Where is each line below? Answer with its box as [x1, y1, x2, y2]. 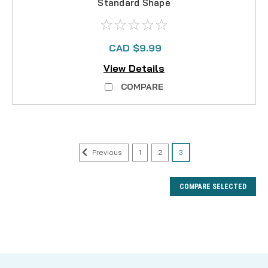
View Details [103, 62, 165, 75]
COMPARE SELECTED [179, 182, 246, 191]
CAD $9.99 [109, 41, 162, 54]
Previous [90, 148, 122, 157]
